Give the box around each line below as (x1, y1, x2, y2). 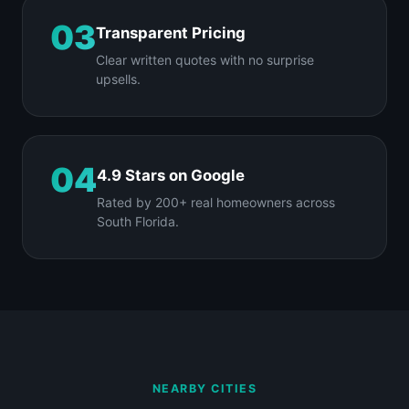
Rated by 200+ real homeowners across (97, 194, 335, 210)
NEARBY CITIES (152, 381, 257, 395)
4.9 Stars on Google (97, 165, 245, 184)
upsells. (96, 70, 141, 87)
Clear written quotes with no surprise (96, 51, 314, 68)
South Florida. (97, 213, 179, 229)
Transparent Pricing (96, 23, 246, 42)
